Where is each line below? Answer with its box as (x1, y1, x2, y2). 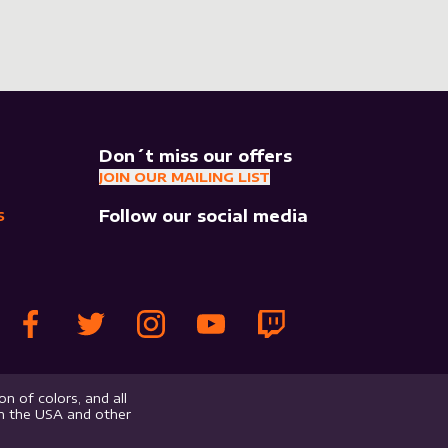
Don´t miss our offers (98, 146, 292, 166)
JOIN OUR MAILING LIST (98, 169, 270, 185)
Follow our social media (98, 206, 308, 226)
